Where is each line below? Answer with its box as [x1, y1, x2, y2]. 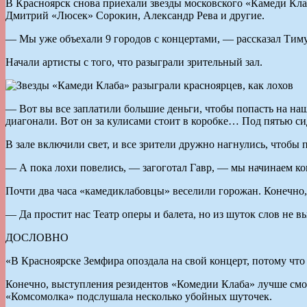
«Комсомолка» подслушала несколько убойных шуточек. [5, 290, 272, 302]
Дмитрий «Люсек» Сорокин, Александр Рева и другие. [5, 9, 265, 21]
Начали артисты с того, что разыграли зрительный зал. [5, 56, 262, 68]
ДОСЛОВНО [5, 231, 69, 243]
